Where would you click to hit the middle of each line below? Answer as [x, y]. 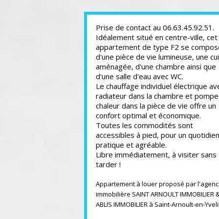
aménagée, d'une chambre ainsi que [156, 66]
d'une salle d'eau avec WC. [140, 76]
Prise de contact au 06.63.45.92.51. [155, 27]
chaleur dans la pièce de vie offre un [156, 106]
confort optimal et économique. [148, 115]
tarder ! [109, 164]
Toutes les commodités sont [144, 125]
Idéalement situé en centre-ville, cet [157, 37]
